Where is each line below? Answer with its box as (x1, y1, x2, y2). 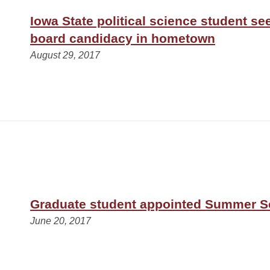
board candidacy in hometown (30, 31, 216, 46)
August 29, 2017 (30, 50, 101, 61)
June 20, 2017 (30, 216, 92, 227)
